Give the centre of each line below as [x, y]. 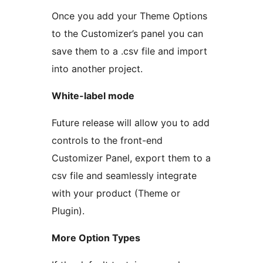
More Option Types [96, 238]
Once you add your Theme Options [129, 16]
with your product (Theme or [116, 193]
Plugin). [68, 211]
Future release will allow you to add [131, 123]
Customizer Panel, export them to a [131, 158]
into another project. [97, 69]
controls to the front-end [107, 141]
